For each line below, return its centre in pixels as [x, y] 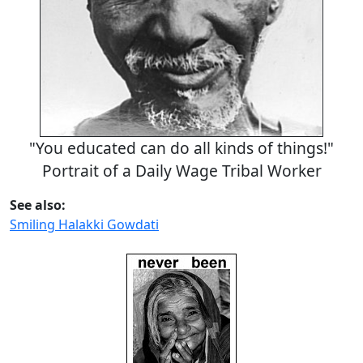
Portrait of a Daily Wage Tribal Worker [181, 171]
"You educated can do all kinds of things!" [181, 148]
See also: [38, 205]
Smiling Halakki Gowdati [84, 225]
